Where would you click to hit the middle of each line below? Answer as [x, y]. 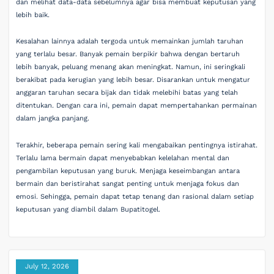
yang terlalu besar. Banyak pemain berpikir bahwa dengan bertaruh [128, 54]
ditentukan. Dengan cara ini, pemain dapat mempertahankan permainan [137, 106]
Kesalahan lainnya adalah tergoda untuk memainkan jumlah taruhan [130, 42]
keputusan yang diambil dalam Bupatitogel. [88, 209]
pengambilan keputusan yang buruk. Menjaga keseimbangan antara [128, 171]
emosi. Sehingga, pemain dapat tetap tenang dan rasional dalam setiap [135, 196]
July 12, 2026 [47, 266]
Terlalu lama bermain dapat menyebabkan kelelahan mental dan [123, 158]
